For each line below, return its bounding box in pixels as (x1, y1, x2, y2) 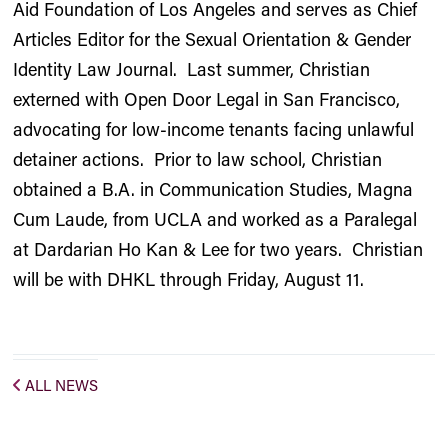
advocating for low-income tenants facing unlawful (13, 117, 415, 141)
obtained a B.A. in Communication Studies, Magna (13, 177, 414, 201)
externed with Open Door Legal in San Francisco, (13, 87, 401, 111)
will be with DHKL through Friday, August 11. (13, 267, 365, 291)
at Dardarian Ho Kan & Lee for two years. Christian (13, 237, 424, 261)
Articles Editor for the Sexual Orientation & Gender (13, 27, 412, 51)
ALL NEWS (25, 375, 99, 395)
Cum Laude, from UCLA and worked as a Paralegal (13, 207, 418, 231)
